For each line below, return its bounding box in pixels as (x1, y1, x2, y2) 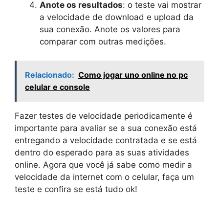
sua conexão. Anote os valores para (40, 24, 180, 35)
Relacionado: (25, 69, 74, 80)
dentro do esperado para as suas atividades (15, 147, 189, 157)
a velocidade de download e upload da (40, 12, 194, 22)
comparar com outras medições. (40, 37, 166, 47)
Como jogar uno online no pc (78, 69, 188, 80)
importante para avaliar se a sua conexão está (15, 123, 197, 133)
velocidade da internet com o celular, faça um (15, 172, 194, 182)
